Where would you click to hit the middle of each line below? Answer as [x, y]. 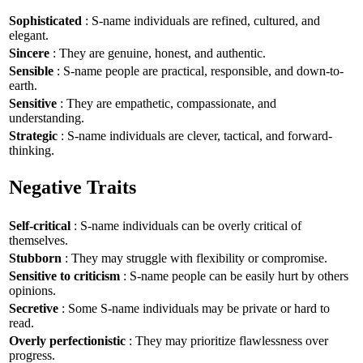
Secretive [34, 308]
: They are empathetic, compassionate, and [167, 103]
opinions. [32, 290]
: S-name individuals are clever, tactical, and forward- [195, 135]
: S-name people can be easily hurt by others [234, 275]
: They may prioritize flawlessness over [227, 340]
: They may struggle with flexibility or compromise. [194, 258]
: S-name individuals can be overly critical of [186, 225]
